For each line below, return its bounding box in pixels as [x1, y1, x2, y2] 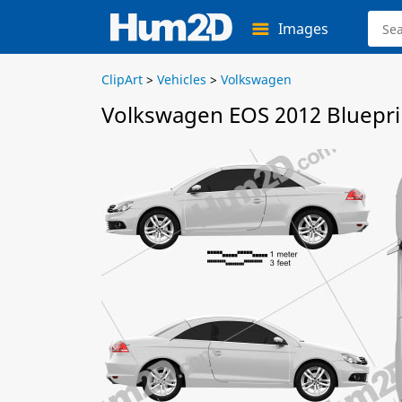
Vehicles [157, 71, 206, 88]
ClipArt [101, 71, 143, 88]
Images [278, 19, 328, 39]
